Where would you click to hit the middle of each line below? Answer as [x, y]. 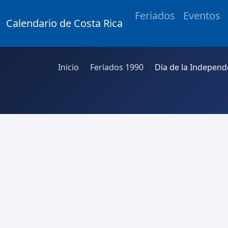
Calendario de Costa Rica [64, 23]
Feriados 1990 [117, 67]
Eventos [202, 16]
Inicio [68, 67]
